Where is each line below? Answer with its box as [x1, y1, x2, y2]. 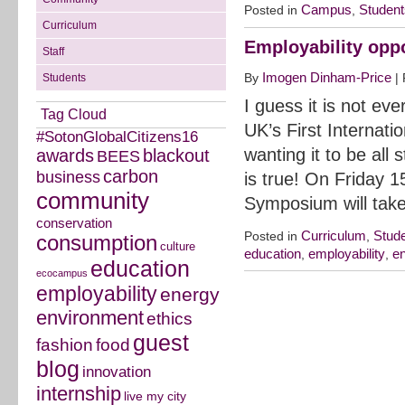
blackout [143, 146, 210, 166]
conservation [36, 215, 112, 231]
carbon [103, 166, 158, 187]
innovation [82, 363, 151, 381]
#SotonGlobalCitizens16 [36, 128, 198, 146]
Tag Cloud [41, 107, 107, 123]
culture [160, 240, 195, 254]
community [36, 187, 149, 215]
